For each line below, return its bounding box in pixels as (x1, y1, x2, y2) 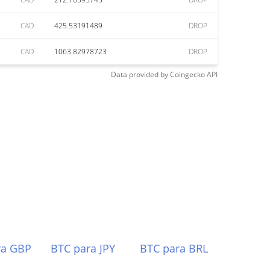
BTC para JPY (50, 241, 115, 256)
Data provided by (111, 69, 168, 80)
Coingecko (170, 69, 205, 80)
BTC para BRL (140, 241, 209, 256)
